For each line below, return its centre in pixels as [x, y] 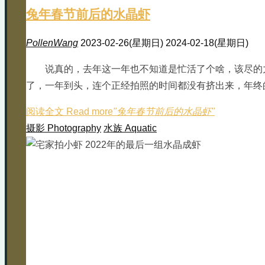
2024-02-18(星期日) [207, 43]
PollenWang [52, 43]
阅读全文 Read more [70, 111]
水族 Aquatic [130, 128]
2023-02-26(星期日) [123, 43]
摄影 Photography [64, 128]
